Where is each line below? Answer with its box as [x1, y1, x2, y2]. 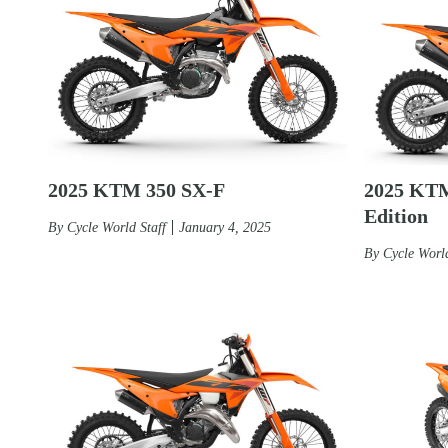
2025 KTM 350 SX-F [48, 178, 225, 201]
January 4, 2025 [179, 219, 271, 235]
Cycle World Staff [67, 219, 166, 235]
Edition [364, 204, 428, 227]
